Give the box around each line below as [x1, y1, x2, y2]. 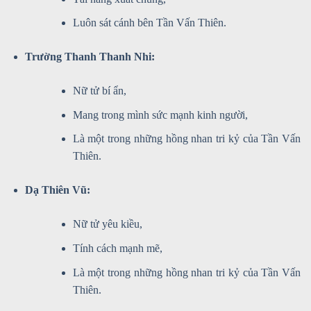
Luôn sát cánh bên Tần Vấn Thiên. [72, 17, 226, 29]
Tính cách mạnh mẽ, [72, 242, 162, 254]
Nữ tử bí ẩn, [72, 85, 126, 97]
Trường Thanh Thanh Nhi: [24, 51, 155, 63]
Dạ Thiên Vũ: [24, 184, 90, 196]
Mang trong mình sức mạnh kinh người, [72, 108, 248, 121]
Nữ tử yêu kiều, [72, 218, 142, 230]
